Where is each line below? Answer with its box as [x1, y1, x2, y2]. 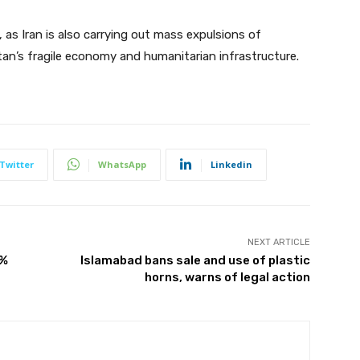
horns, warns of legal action [144, 269, 310, 284]
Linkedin [211, 157, 252, 170]
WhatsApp [98, 157, 146, 170]
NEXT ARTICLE [247, 236, 310, 247]
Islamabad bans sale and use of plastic [80, 252, 310, 268]
